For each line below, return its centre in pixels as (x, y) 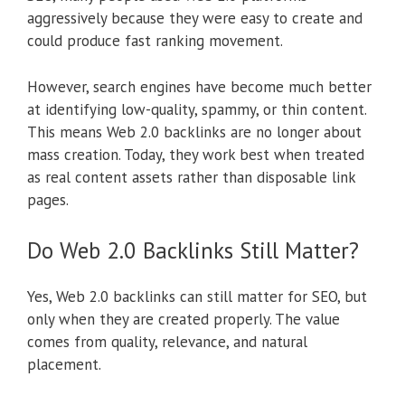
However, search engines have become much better (199, 86)
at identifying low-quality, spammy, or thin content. (197, 109)
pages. (48, 199)
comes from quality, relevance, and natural (167, 342)
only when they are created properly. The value (184, 320)
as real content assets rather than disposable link (191, 177)
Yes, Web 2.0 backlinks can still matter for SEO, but (197, 297)
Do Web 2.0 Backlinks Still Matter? (193, 251)
